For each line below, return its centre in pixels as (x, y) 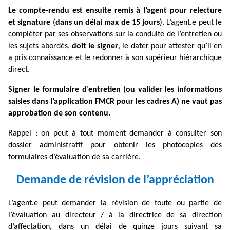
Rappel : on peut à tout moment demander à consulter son (115, 134)
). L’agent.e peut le (191, 23)
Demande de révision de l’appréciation (115, 180)
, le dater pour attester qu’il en (170, 46)
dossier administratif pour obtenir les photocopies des (115, 146)
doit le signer (95, 46)
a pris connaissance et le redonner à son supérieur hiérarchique (115, 58)
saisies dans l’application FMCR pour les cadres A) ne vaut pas (115, 102)
